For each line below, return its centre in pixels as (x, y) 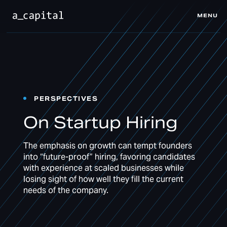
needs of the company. (66, 191)
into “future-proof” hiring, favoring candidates (109, 158)
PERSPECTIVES (66, 99)
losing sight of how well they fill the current (104, 180)
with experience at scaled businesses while (104, 169)
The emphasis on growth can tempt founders (108, 146)
